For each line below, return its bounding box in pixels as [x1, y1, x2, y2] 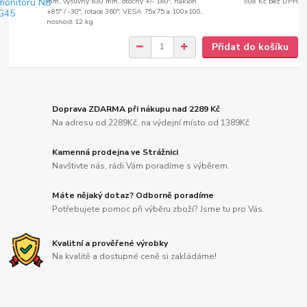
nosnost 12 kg [47, 16, 94, 27]
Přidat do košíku [211, 40, 288, 53]
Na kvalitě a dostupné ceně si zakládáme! [52, 251, 217, 262]
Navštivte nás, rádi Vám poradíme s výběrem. [52, 160, 230, 171]
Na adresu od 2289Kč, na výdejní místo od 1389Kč [52, 116, 250, 128]
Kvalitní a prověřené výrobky [52, 237, 169, 249]
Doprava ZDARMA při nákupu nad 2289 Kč [52, 103, 221, 115]
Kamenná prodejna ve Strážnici [52, 147, 179, 158]
